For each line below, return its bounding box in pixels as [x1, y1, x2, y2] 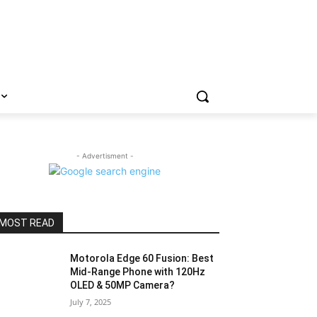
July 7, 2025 [70, 296, 112, 308]
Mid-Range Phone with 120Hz [70, 266, 206, 278]
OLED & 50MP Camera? [70, 279, 175, 292]
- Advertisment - [76, 151, 134, 161]
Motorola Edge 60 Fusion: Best [70, 253, 214, 265]
